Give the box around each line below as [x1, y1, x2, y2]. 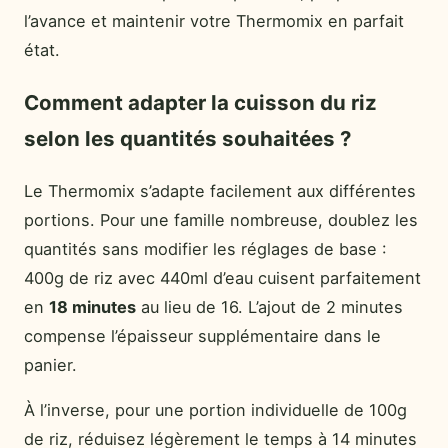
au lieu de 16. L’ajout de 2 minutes [136, 297, 403, 318]
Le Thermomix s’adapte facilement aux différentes [24, 181, 416, 202]
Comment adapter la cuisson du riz [24, 90, 377, 116]
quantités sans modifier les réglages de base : [24, 239, 387, 260]
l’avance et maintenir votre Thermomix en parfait [24, 10, 404, 31]
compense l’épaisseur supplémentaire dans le [24, 326, 381, 347]
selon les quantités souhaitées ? [24, 126, 352, 152]
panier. [24, 355, 77, 376]
